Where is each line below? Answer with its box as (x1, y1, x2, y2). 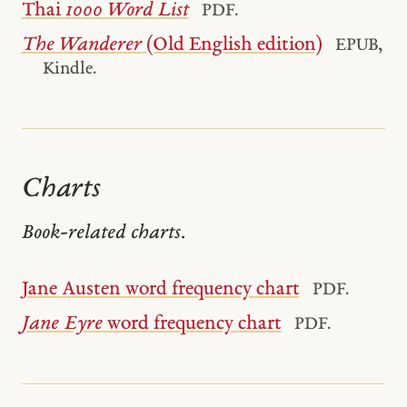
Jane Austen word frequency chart (21, 279, 300, 301)
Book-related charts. (21, 222, 185, 243)
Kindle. (43, 59, 97, 79)
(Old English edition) (141, 34, 323, 55)
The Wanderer (21, 34, 142, 55)
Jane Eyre (21, 313, 103, 334)
